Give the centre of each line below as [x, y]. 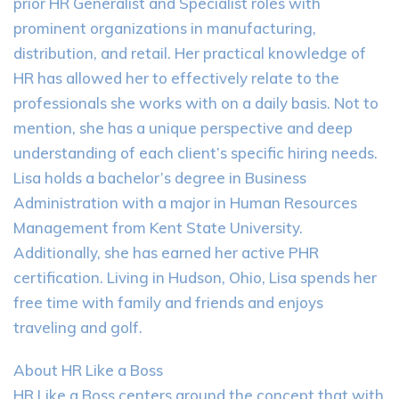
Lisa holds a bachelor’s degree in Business [160, 178]
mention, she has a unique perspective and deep [183, 128]
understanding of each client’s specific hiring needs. [195, 153]
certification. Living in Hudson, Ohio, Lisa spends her [195, 277]
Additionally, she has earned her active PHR [166, 252]
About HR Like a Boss [88, 370]
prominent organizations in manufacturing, [165, 28]
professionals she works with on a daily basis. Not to [196, 103]
